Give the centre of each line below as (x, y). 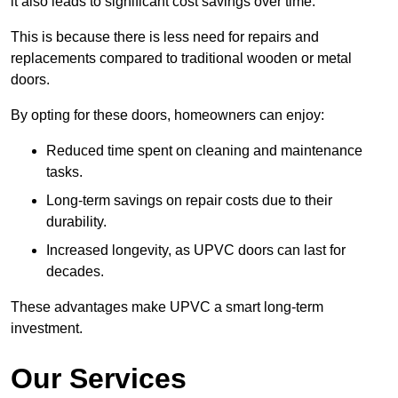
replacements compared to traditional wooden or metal (181, 59)
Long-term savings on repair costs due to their (189, 201)
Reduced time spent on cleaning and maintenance (204, 151)
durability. (76, 222)
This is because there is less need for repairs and (165, 37)
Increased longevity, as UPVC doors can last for (196, 251)
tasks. (64, 172)
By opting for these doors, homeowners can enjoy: (167, 115)
